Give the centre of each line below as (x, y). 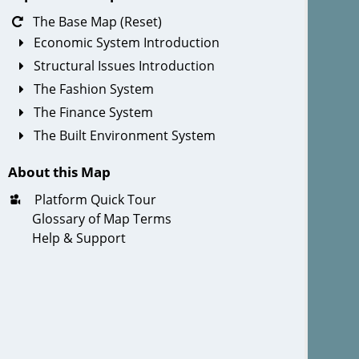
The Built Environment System (125, 136)
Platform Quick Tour (94, 199)
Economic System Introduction (127, 43)
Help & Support (79, 238)
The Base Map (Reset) (96, 22)
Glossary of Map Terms (102, 218)
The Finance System (94, 113)
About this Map (59, 171)
